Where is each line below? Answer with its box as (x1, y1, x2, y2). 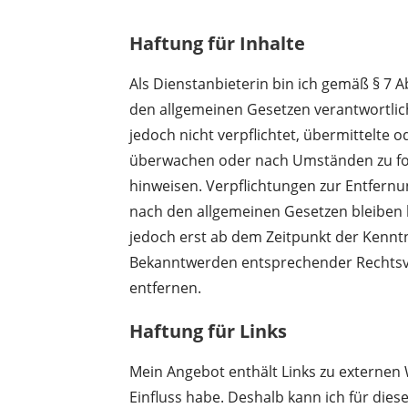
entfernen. (129, 277, 201, 298)
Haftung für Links (129, 318, 287, 343)
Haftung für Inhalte (129, 30, 305, 56)
